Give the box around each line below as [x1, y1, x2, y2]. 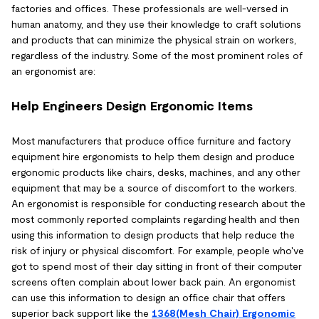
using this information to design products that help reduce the [11, 229, 295, 241]
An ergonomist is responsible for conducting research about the [11, 198, 305, 209]
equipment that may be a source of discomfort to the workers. [11, 182, 297, 194]
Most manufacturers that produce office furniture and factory [11, 135, 291, 147]
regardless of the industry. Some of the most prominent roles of [11, 50, 303, 61]
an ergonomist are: [11, 66, 95, 77]
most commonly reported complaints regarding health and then [11, 214, 300, 225]
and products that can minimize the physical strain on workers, [11, 34, 296, 46]
